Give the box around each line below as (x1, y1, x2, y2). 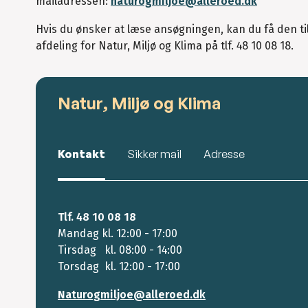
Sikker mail (127, 146, 181, 161)
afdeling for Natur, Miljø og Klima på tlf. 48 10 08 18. (36, 39, 294, 53)
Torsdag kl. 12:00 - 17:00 (58, 259, 180, 273)
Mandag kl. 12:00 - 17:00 (58, 226, 177, 240)
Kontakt (58, 146, 105, 161)
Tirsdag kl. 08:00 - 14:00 (58, 243, 182, 256)
